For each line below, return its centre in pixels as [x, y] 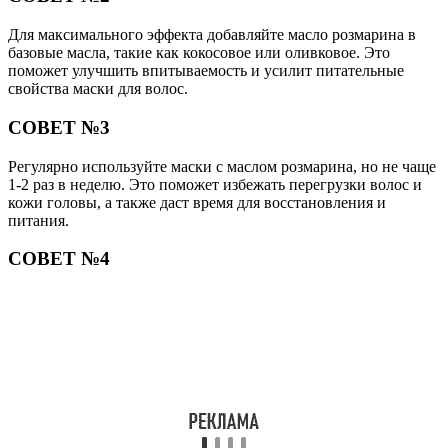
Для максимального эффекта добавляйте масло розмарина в [212, 35]
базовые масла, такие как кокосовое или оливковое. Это [199, 53]
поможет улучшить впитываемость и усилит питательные [206, 71]
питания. [38, 220]
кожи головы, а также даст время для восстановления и [197, 202]
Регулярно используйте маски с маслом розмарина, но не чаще [222, 166]
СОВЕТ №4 [59, 259]
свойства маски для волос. [98, 89]
